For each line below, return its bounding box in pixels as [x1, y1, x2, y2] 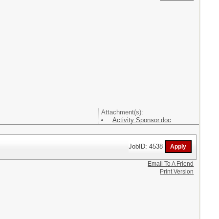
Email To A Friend [148, 160, 194, 167]
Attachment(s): [101, 109, 143, 116]
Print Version [160, 168, 194, 175]
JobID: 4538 [129, 142, 165, 150]
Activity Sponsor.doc [112, 116, 171, 124]
